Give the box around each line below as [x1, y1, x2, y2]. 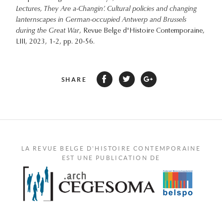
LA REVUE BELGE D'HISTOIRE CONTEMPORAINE [21, 145, 201, 152]
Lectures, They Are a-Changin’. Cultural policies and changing [16, 5, 197, 13]
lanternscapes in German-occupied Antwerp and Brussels [16, 16, 186, 24]
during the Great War [16, 27, 79, 35]
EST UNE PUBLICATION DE [61, 154, 161, 161]
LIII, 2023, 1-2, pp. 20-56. [16, 38, 95, 46]
